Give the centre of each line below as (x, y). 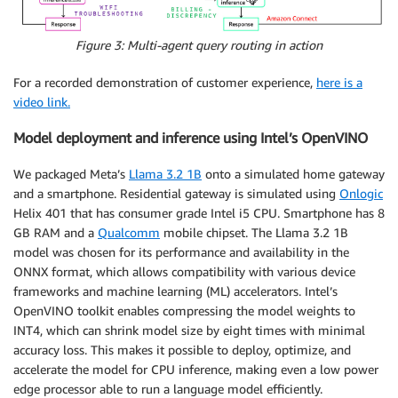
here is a (339, 82)
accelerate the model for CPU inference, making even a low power (196, 369)
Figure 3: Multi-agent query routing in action (199, 44)
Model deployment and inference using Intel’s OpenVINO (191, 138)
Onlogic (361, 193)
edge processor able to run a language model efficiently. (168, 388)
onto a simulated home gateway (293, 173)
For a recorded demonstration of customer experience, (165, 82)
